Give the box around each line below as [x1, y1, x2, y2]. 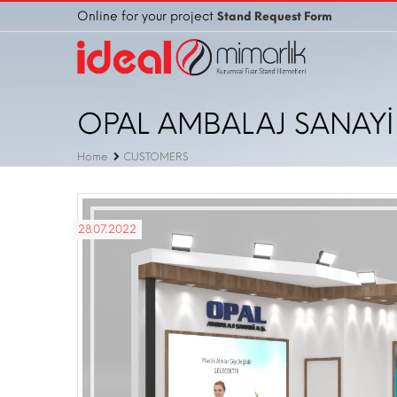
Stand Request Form [217, 10, 332, 23]
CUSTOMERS [123, 151, 189, 163]
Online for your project [77, 9, 217, 24]
